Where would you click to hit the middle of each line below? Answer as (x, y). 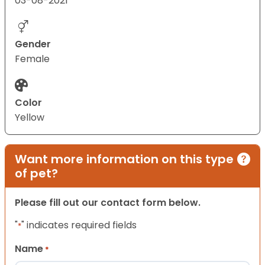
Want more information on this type (124, 159)
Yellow (30, 118)
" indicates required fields (79, 225)
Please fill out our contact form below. (108, 203)
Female (32, 59)
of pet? (36, 174)
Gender (33, 44)
